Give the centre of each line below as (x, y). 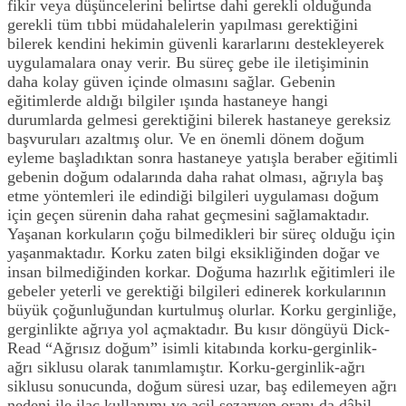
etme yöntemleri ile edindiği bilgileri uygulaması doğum (193, 195)
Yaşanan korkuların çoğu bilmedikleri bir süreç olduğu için (201, 233)
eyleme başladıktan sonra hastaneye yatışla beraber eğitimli (203, 157)
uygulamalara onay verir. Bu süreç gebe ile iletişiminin (188, 62)
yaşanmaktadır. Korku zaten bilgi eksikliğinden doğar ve (193, 252)
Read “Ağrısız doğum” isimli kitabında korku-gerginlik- (192, 348)
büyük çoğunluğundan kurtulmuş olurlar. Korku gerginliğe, (202, 309)
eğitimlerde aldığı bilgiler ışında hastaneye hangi (168, 100)
